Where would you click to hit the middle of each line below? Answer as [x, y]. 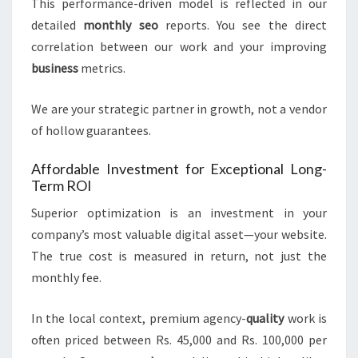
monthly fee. [66, 278]
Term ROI [62, 186]
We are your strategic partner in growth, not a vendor [179, 109]
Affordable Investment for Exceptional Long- [179, 169]
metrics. [102, 68]
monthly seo [121, 25]
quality [265, 318]
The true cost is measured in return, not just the [179, 256]
